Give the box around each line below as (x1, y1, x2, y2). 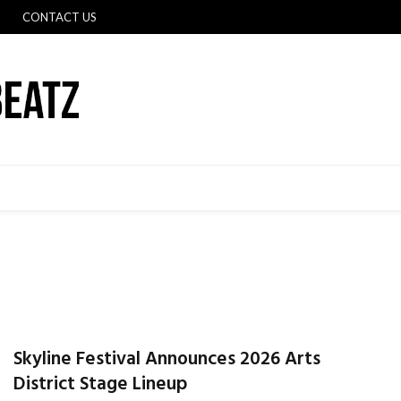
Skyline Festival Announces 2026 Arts (13, 345, 320, 374)
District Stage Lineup (13, 370, 187, 399)
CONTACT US (22, 9, 97, 24)
